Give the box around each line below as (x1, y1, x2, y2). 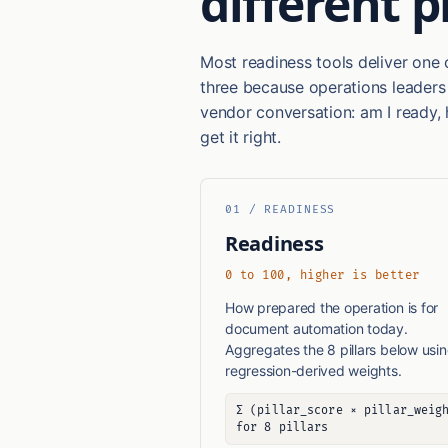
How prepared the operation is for (225, 299, 439, 317)
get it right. (200, 127, 281, 148)
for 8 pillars (236, 420, 329, 436)
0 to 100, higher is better (225, 268, 420, 284)
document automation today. (225, 320, 408, 338)
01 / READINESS (225, 203, 336, 217)
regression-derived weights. (225, 362, 402, 380)
